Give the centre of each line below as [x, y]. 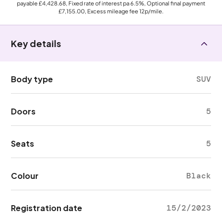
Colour [25, 176]
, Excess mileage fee [112, 11]
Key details [36, 43]
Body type [32, 79]
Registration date [47, 208]
